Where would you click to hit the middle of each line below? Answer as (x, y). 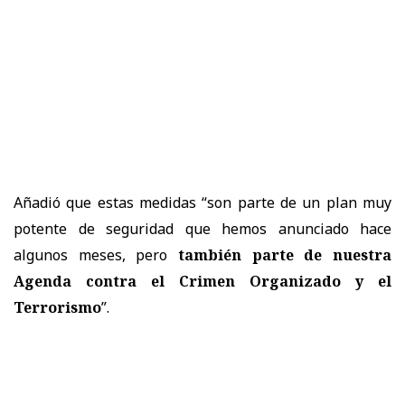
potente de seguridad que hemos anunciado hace (202, 228)
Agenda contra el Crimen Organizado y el (202, 281)
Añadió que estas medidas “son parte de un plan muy (202, 202)
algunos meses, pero (96, 254)
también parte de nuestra (285, 254)
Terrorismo (57, 307)
